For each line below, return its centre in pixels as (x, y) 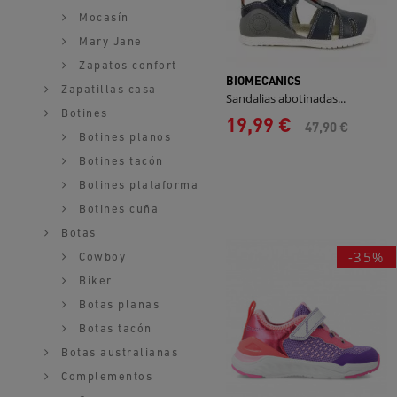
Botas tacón (113, 329)
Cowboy (100, 257)
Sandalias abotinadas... (286, 99)
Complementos (105, 377)
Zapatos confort (126, 66)
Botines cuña (117, 210)
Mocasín (102, 18)
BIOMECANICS (264, 81)
